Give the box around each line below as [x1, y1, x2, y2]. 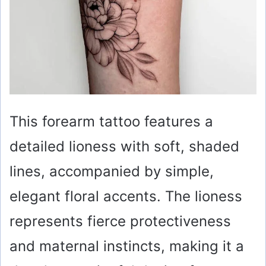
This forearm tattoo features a [9, 112, 213, 130]
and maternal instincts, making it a [9, 237, 244, 255]
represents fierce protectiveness [9, 212, 231, 230]
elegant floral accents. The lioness [9, 187, 242, 205]
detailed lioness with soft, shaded [9, 137, 239, 155]
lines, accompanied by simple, [9, 162, 214, 180]
